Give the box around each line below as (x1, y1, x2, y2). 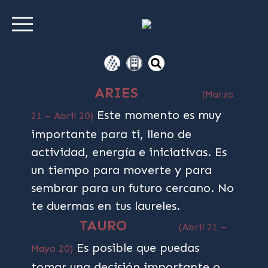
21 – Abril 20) (31, 110, 94, 121)
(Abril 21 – (179, 221, 227, 233)
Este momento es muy (93, 108, 222, 122)
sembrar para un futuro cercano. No (31, 181, 234, 195)
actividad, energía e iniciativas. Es (31, 145, 227, 159)
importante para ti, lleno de (31, 127, 192, 141)
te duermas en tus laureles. (31, 199, 188, 213)
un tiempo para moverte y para (31, 163, 212, 177)
